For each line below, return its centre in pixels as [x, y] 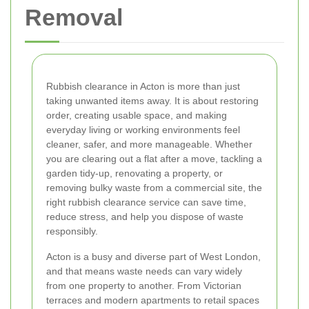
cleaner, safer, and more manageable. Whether [149, 144]
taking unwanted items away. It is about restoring [152, 101]
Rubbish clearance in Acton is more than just [143, 86]
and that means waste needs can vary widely [144, 271]
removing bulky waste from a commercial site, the [154, 188]
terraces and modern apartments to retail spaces [153, 300]
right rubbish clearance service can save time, [146, 202]
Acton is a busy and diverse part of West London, [153, 257]
